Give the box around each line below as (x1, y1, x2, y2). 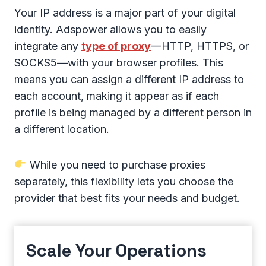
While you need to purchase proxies (26, 158, 205, 171)
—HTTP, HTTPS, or (151, 39, 249, 52)
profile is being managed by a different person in (14, 106, 252, 119)
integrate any (14, 39, 81, 52)
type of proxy (81, 39, 151, 52)
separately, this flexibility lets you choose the (14, 175, 233, 188)
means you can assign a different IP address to (14, 72, 244, 85)
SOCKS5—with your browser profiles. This (14, 56, 223, 69)
